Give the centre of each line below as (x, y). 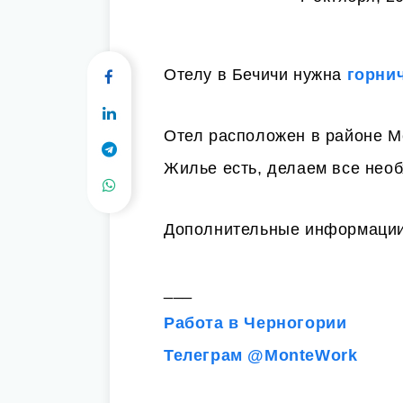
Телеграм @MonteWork (261, 355)
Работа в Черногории (255, 323)
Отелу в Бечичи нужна (255, 75)
